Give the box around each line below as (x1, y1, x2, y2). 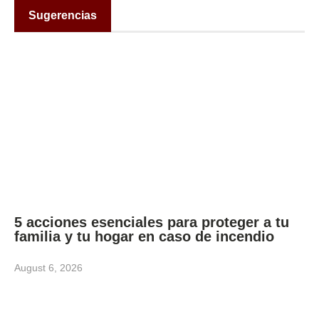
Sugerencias (28, 9, 97, 22)
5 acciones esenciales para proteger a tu (14, 214, 289, 230)
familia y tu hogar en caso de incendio (14, 228, 278, 244)
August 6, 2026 (14, 261, 83, 273)
